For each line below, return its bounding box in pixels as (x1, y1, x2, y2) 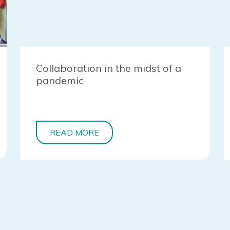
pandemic (36, 74, 84, 87)
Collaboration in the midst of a (36, 62, 182, 75)
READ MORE (50, 127, 100, 138)
